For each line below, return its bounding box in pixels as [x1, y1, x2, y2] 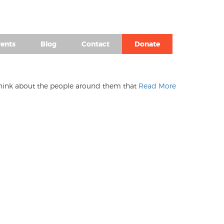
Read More [138, 81, 176, 90]
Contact [81, 39, 109, 48]
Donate [134, 39, 160, 48]
